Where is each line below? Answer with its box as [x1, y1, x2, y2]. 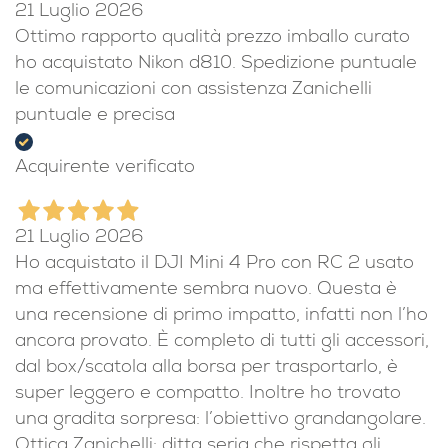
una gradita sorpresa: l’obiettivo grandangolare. [15, 411, 426, 429]
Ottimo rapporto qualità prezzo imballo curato [15, 29, 410, 47]
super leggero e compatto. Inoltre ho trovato [15, 385, 401, 403]
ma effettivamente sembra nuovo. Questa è [15, 281, 397, 299]
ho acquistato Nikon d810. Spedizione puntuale [15, 55, 417, 73]
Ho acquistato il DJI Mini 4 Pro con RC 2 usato [15, 255, 414, 273]
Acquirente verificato [15, 159, 195, 177]
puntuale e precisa [15, 107, 175, 125]
